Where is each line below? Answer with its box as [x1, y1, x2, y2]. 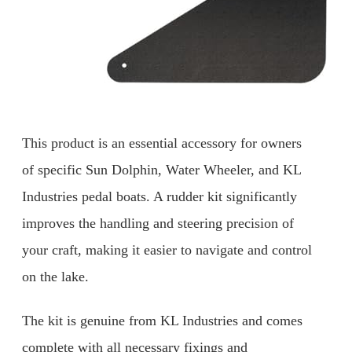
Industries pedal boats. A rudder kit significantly [22, 189, 297, 205]
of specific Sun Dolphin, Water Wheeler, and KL [22, 162, 301, 178]
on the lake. [22, 269, 89, 285]
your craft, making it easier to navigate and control [22, 242, 312, 258]
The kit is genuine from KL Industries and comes [22, 312, 302, 328]
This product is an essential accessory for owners [22, 135, 302, 152]
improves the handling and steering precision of [22, 215, 294, 232]
